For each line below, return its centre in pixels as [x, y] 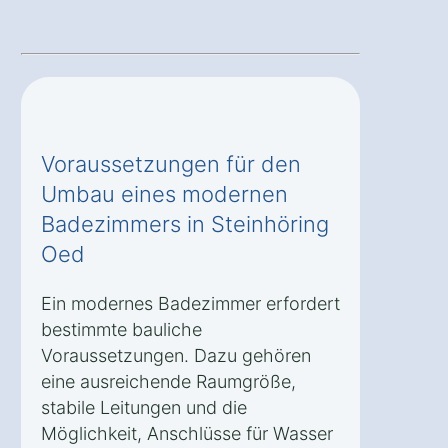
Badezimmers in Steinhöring [185, 223]
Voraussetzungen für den [171, 163]
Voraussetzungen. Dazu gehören [176, 355]
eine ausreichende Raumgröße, [168, 381]
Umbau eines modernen [164, 193]
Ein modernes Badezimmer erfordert [190, 303]
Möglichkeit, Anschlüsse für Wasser [187, 433]
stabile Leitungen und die [144, 407]
